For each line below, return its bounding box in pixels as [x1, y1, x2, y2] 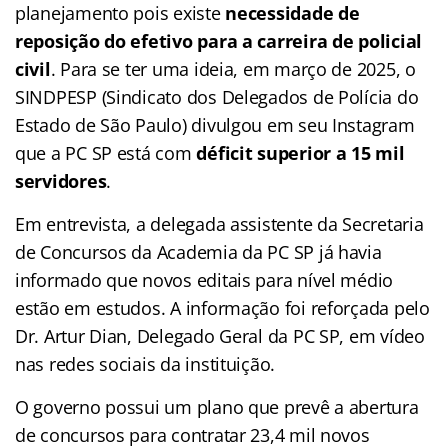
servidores [15, 168, 107, 193]
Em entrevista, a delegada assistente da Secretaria [15, 211, 424, 236]
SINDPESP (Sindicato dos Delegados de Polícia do [15, 84, 419, 109]
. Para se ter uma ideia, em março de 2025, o [50, 56, 416, 81]
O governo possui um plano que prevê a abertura [15, 394, 419, 419]
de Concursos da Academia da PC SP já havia [15, 239, 382, 264]
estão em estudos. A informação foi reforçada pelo [15, 295, 430, 320]
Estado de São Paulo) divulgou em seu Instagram [15, 112, 415, 137]
